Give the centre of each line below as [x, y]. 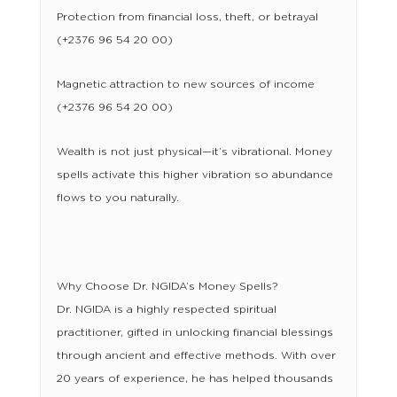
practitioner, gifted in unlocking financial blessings [195, 333]
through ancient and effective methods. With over [196, 356]
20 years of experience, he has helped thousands [195, 379]
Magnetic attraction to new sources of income [185, 85]
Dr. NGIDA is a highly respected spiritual [166, 310]
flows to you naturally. [117, 198]
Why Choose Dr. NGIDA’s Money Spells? [167, 287]
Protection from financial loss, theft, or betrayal [187, 17]
